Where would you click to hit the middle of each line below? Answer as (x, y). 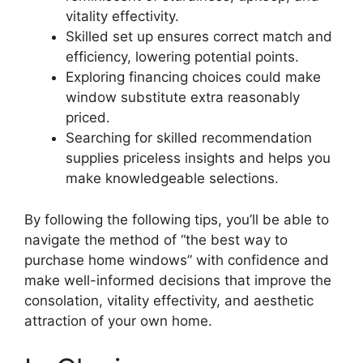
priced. (88, 118)
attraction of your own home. (118, 320)
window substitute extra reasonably (183, 98)
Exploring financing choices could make (193, 77)
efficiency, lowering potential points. (182, 57)
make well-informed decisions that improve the (178, 280)
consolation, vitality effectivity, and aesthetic (169, 300)
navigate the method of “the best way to (156, 239)
